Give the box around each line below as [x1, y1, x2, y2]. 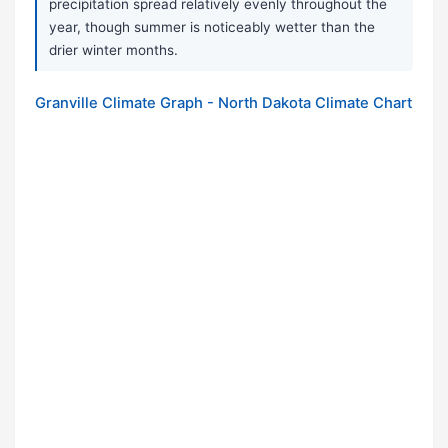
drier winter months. [49, 42, 178, 59]
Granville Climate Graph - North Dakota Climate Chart [35, 94, 412, 113]
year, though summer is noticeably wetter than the [49, 19, 375, 36]
